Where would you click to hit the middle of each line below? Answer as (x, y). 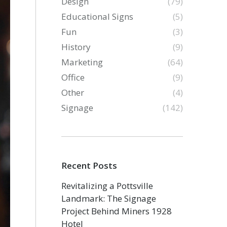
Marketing (82, 62)
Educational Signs (98, 16)
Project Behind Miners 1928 (117, 211)
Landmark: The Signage (109, 198)
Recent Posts (89, 165)
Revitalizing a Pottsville (107, 186)
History (76, 47)
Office (73, 77)
